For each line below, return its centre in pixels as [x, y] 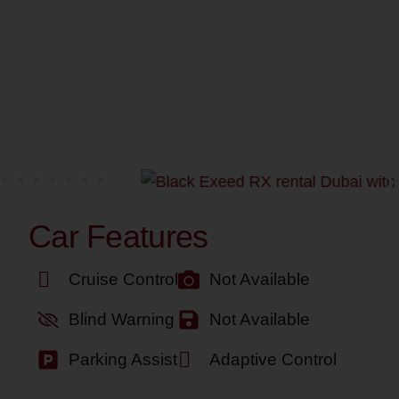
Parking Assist [123, 359]
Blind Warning [122, 319]
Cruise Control [123, 279]
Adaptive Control [273, 359]
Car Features [118, 236]
